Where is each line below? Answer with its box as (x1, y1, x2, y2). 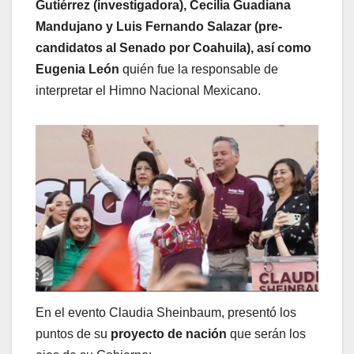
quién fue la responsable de (119, 62, 278, 77)
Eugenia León (36, 62, 119, 77)
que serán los (227, 326, 306, 341)
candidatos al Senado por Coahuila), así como (36, 41, 311, 55)
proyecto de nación (111, 326, 227, 341)
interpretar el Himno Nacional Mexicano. (36, 84, 261, 98)
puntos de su (36, 326, 111, 341)
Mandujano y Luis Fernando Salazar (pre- (36, 20, 282, 34)
